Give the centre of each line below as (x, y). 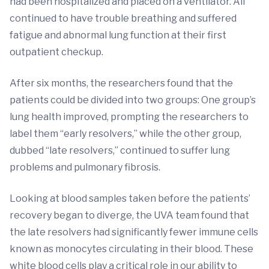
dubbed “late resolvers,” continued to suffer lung (120, 150)
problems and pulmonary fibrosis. (86, 167)
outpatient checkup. (56, 52)
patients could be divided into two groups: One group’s (133, 100)
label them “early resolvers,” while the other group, (125, 134)
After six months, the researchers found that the (121, 83)
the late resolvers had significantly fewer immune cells (134, 232)
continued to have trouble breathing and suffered (123, 18)
